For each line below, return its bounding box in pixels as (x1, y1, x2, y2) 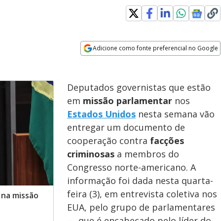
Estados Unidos (67, 108, 136, 120)
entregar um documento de (67, 121, 185, 133)
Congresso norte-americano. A (67, 161, 196, 173)
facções (147, 135, 184, 147)
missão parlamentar (83, 95, 175, 107)
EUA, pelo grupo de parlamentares (67, 201, 215, 213)
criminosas (67, 148, 117, 160)
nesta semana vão (136, 108, 215, 120)
